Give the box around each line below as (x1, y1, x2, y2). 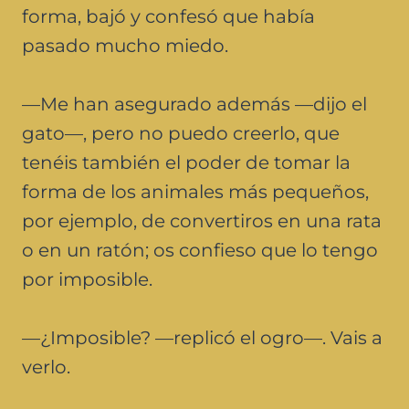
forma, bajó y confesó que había (22, 5, 315, 27)
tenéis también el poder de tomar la (22, 151, 351, 173)
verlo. (22, 355, 70, 378)
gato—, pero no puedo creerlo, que (22, 121, 340, 144)
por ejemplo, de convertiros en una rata (22, 209, 382, 232)
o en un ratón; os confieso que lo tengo (22, 238, 378, 261)
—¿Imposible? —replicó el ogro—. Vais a (22, 326, 383, 349)
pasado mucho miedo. (22, 34, 228, 57)
